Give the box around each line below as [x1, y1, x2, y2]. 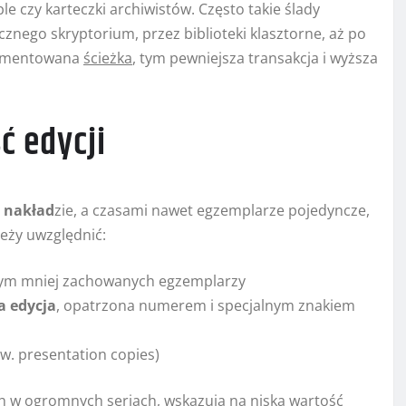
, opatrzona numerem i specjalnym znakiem [56, 295, 355, 316]
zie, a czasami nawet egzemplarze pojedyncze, [54, 200, 370, 221]
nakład [4, 200, 54, 221]
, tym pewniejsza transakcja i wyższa [132, 48, 378, 69]
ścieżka [83, 48, 132, 69]
